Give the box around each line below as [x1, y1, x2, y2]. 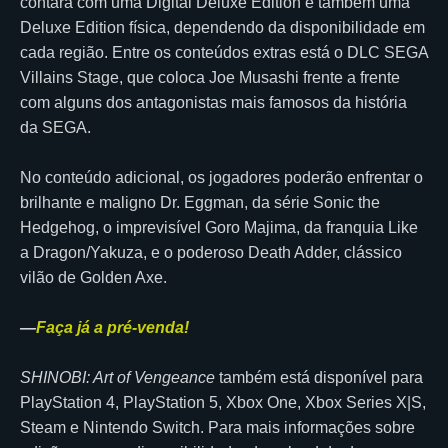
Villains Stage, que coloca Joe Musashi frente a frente [20, 68, 400, 86]
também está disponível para [215, 368, 423, 386]
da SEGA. [20, 118, 91, 136]
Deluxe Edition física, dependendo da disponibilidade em [20, 18, 425, 36]
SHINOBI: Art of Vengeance [20, 368, 215, 386]
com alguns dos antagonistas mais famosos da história [20, 93, 407, 111]
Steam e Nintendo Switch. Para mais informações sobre [20, 418, 415, 436]
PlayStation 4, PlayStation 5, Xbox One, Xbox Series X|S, [20, 393, 426, 411]
